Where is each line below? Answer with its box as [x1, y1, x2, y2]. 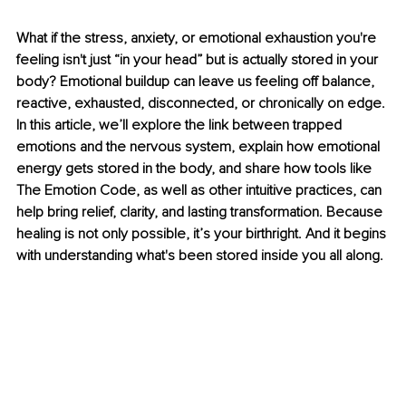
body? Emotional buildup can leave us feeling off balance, [16, 72, 378, 92]
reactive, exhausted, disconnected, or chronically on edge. [16, 94, 389, 113]
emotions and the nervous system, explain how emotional [16, 138, 383, 157]
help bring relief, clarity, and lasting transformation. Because [16, 203, 386, 222]
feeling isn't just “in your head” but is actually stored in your [16, 51, 382, 70]
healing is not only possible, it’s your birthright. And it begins [16, 225, 390, 244]
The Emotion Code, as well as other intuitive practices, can [16, 181, 385, 200]
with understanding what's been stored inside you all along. [16, 246, 383, 266]
